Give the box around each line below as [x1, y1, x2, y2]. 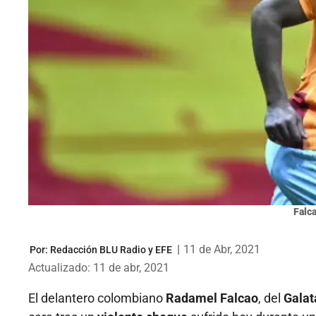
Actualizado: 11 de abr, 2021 [28, 261, 169, 275]
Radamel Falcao [166, 291, 258, 306]
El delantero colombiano [28, 291, 166, 306]
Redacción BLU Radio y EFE [50, 243, 172, 255]
